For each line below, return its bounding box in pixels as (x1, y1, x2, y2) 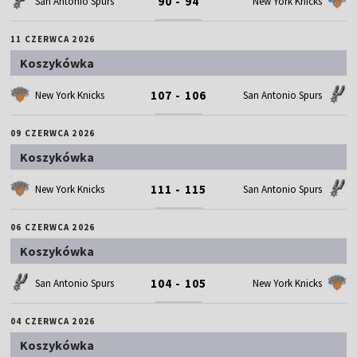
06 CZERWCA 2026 (10, 221, 95, 233)
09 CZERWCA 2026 (10, 127, 95, 139)
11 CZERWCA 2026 (10, 33, 95, 45)
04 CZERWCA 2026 (10, 315, 95, 327)
